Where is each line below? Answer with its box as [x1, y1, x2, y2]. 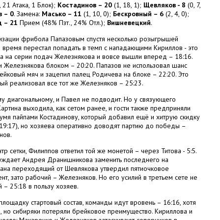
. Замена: [14, 9, 42, 18]
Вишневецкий [107, 18, 151, 27]
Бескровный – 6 [113, 9, 164, 18]
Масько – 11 [42, 9, 82, 18]
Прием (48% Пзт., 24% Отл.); [18, 18, 107, 27]
